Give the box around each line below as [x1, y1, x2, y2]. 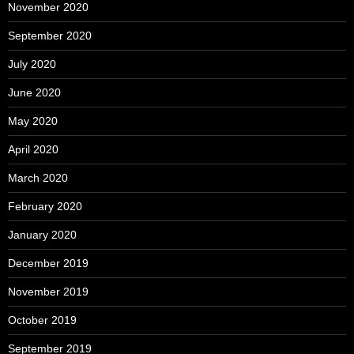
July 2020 [8, 57, 56, 70]
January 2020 [8, 228, 77, 241]
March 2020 [8, 171, 68, 184]
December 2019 [8, 256, 88, 269]
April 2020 [8, 142, 58, 156]
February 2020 [8, 199, 82, 213]
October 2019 [8, 313, 77, 326]
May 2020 [8, 114, 58, 127]
